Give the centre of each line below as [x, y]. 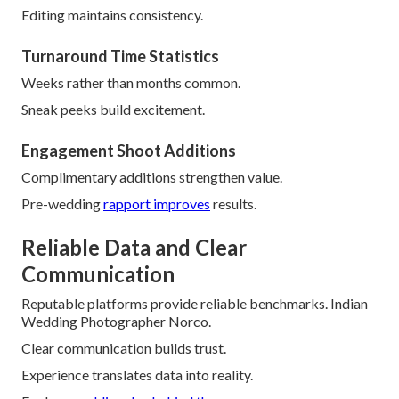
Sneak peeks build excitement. [113, 110]
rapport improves [157, 204]
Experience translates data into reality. [137, 375]
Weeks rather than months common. [131, 83]
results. [233, 204]
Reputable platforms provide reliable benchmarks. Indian [195, 304]
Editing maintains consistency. [112, 15]
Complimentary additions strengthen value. [152, 177]
